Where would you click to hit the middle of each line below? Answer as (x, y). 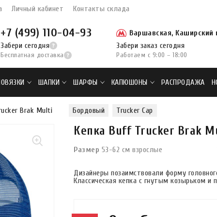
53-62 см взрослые (132, 149)
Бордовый (89, 110)
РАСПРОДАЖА (183, 82)
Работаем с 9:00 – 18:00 (152, 55)
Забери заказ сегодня (150, 46)
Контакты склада (101, 9)
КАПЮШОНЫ (129, 82)
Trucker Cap (135, 110)
